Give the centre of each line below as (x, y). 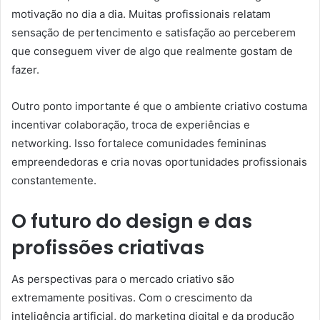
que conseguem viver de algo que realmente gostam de (152, 51)
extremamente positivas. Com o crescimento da (132, 298)
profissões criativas (108, 247)
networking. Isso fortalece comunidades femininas (139, 143)
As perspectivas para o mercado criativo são (123, 279)
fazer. (25, 69)
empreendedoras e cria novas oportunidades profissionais (159, 161)
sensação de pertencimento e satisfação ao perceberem (154, 32)
